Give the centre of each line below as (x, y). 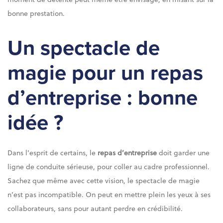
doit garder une (183, 153)
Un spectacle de (84, 48)
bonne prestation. (36, 13)
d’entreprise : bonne (103, 98)
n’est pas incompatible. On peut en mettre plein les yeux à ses (109, 195)
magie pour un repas (105, 73)
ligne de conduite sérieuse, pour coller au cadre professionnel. (109, 167)
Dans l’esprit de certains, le (53, 153)
